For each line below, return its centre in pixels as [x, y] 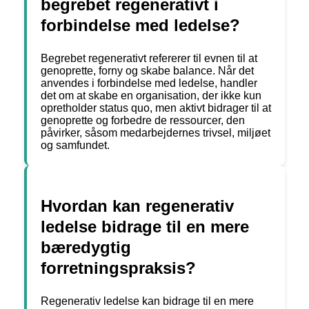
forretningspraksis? [118, 268]
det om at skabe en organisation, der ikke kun [151, 96]
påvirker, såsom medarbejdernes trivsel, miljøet [156, 133]
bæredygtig [86, 248]
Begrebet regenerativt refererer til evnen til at [149, 59]
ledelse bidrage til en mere [145, 227]
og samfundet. [75, 146]
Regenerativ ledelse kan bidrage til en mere [147, 301]
